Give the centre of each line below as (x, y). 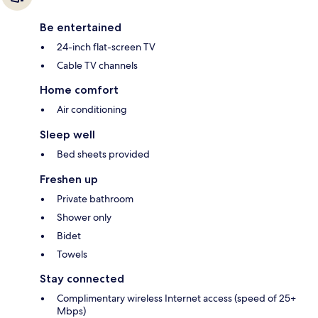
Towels (72, 254)
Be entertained (81, 28)
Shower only (84, 218)
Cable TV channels (97, 66)
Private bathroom (95, 199)
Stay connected (82, 279)
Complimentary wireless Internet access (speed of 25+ (176, 298)
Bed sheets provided (103, 154)
